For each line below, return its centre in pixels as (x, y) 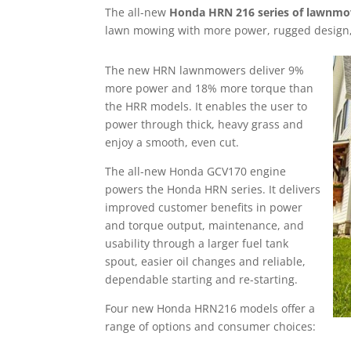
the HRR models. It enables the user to (206, 106)
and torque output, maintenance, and (205, 225)
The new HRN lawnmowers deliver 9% (205, 70)
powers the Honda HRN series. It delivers (213, 189)
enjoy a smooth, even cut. (172, 142)
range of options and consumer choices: (211, 326)
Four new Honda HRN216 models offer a (210, 308)
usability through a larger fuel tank (197, 243)
